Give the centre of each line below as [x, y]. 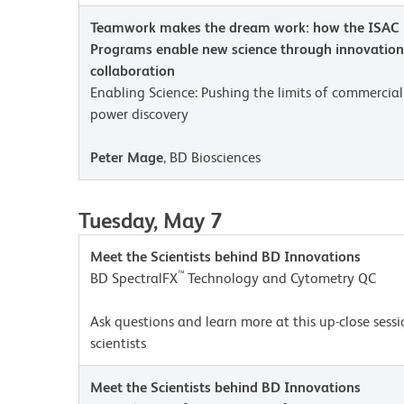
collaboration [133, 71]
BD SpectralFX [134, 278]
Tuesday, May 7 [150, 220]
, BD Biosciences [212, 157]
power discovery [139, 114]
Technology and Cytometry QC [282, 278]
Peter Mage [127, 157]
